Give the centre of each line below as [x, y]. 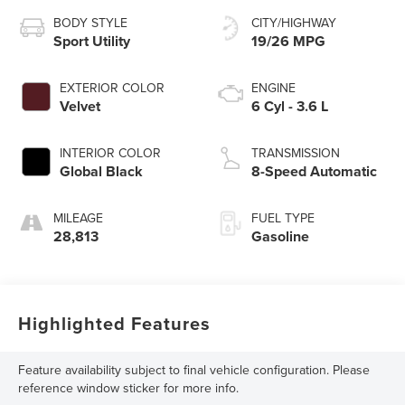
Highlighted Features [115, 324]
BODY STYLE [91, 23]
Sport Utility [92, 42]
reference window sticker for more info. [129, 388]
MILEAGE [79, 218]
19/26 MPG [288, 42]
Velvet [80, 107]
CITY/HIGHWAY [294, 23]
